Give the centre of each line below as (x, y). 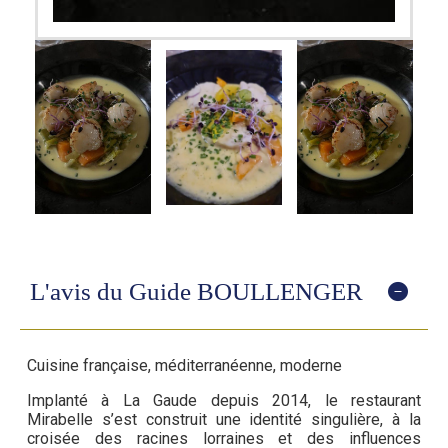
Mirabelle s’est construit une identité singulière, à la (224, 420)
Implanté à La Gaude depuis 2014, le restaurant (224, 401)
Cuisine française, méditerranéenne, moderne (184, 366)
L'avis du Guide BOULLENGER (196, 292)
